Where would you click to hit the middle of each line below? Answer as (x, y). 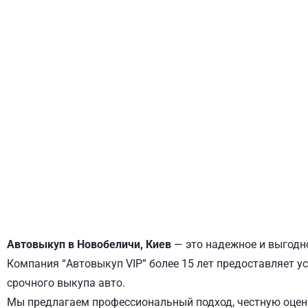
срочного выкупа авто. (66, 283)
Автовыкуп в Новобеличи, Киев (89, 244)
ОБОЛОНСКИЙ (277, 125)
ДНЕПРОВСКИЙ (92, 125)
